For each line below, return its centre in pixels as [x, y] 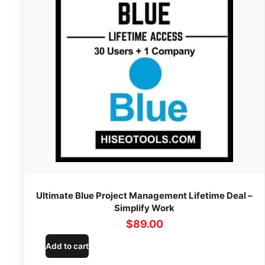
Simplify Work [144, 208]
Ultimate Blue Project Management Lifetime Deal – [144, 195]
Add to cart [67, 246]
